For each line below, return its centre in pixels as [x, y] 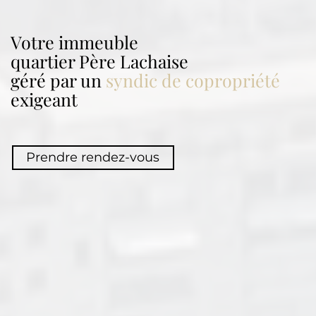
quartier [45, 61]
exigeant [44, 99]
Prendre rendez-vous [93, 157]
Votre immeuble [74, 42]
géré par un [58, 80]
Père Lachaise [134, 61]
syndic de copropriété [193, 80]
